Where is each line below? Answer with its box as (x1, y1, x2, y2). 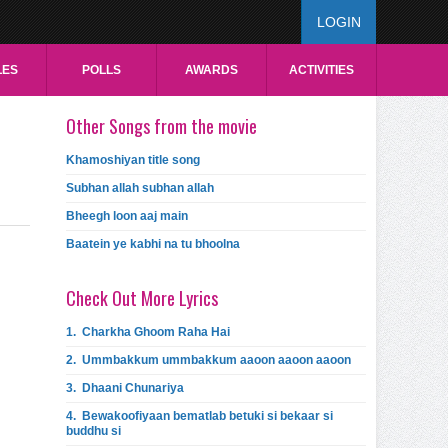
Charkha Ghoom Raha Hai (82, 325, 230, 339)
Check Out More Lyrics (66, 285, 218, 311)
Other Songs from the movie (66, 113, 257, 139)
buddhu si (66, 424, 121, 438)
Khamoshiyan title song (66, 153, 200, 167)
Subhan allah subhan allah (66, 181, 214, 195)
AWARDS (184, 63, 238, 77)
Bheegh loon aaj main (66, 209, 188, 223)
